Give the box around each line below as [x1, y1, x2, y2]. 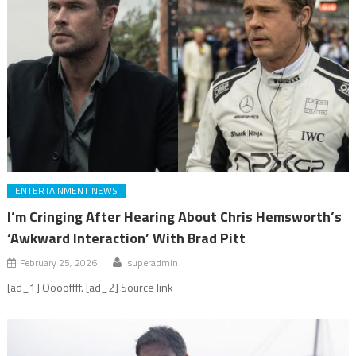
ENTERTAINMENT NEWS [15, 182, 118, 198]
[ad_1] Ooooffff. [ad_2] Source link [7, 278, 174, 296]
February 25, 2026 [20, 254, 98, 270]
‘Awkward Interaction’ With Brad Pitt [7, 226, 246, 249]
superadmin [128, 254, 179, 270]
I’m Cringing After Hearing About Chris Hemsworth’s [7, 205, 342, 227]
